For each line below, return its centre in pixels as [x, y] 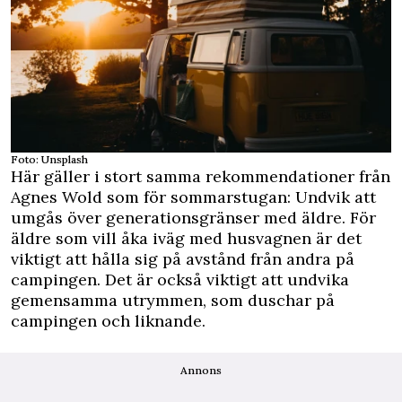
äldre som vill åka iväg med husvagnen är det [186, 238]
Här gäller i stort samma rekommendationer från [201, 176]
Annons [201, 370]
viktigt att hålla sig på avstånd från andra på [183, 258]
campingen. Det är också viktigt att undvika [180, 279]
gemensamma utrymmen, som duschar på [173, 300]
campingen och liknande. [108, 320]
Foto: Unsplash [49, 159]
